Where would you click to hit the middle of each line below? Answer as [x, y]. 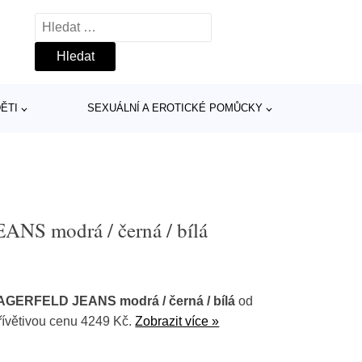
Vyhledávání [70, 23]
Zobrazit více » [177, 321]
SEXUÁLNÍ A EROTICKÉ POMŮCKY [175, 108]
